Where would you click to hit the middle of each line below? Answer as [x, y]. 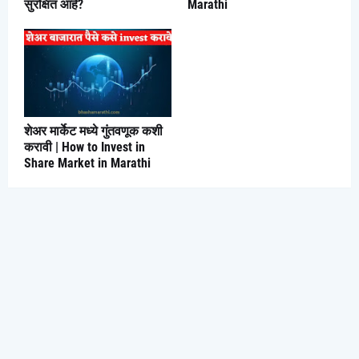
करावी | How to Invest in [85, 147]
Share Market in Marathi [87, 163]
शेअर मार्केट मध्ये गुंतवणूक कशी [93, 131]
